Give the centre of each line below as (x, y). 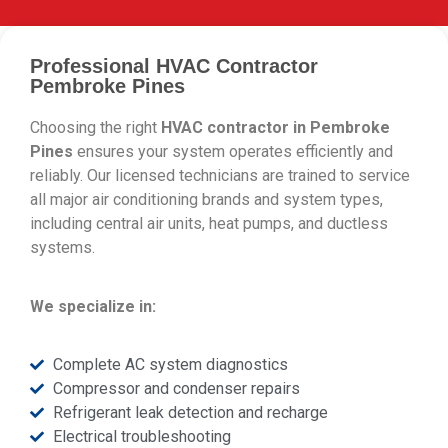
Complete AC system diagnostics (170, 365)
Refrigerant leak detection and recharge (190, 413)
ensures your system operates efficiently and (233, 152)
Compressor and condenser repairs (176, 389)
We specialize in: (93, 306)
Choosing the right (95, 128)
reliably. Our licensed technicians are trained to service (220, 176)
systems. (64, 248)
